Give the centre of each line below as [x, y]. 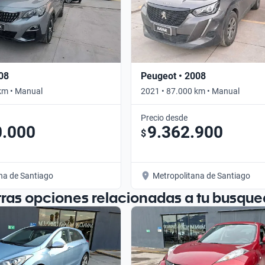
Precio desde [164, 117]
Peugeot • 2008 [173, 76]
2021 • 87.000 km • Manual [190, 91]
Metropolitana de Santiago [201, 175]
